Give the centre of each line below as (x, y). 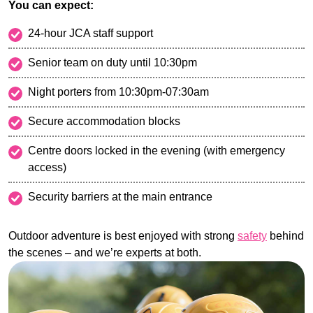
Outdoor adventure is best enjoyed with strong (123, 236)
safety (252, 236)
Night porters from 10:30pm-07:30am (118, 92)
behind (285, 236)
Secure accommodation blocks (104, 122)
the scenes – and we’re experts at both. (105, 253)
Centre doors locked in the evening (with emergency (156, 151)
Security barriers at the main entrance (120, 197)
